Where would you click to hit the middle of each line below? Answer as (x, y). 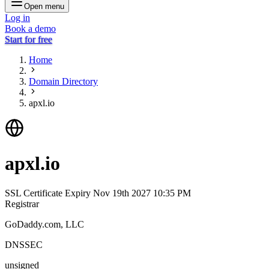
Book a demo (30, 29)
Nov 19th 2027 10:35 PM (142, 193)
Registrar (22, 204)
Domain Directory (63, 81)
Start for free (29, 39)
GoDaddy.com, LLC (44, 224)
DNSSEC (24, 244)
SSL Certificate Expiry (49, 193)
